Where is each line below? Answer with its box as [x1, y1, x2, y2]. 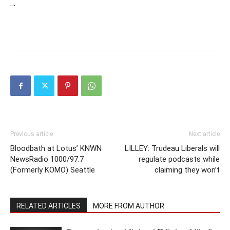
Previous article [10, 130, 53, 138]
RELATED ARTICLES [16, 202, 81, 210]
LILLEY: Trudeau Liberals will [125, 144, 220, 154]
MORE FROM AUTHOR [93, 202, 164, 210]
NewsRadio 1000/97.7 [10, 155, 84, 164]
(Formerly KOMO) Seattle [10, 165, 95, 175]
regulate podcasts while [139, 155, 220, 164]
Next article [189, 130, 220, 138]
